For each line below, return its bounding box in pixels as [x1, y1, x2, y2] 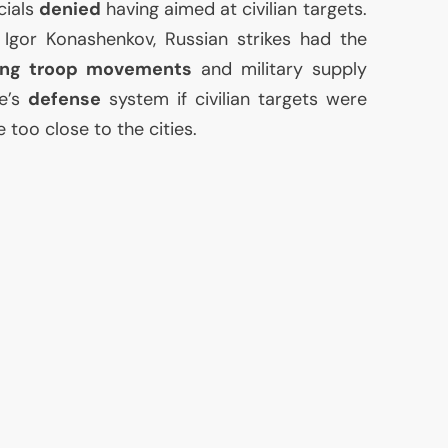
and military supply [191, 57, 367, 82]
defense [28, 87, 102, 112]
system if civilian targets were [101, 87, 367, 112]
